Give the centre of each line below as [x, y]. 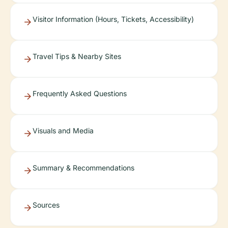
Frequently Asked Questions [80, 93]
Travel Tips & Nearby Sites [77, 56]
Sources [46, 205]
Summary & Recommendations [83, 168]
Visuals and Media [63, 131]
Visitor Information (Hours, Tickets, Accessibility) [113, 19]
